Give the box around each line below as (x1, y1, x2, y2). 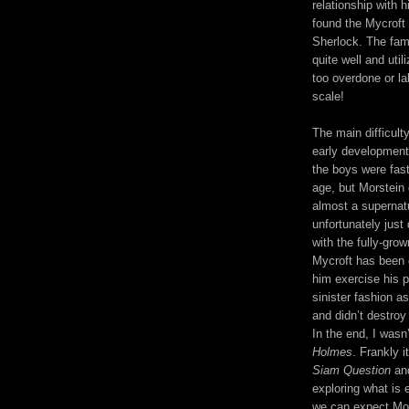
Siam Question (312, 362, 391, 377)
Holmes (312, 344, 352, 359)
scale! (312, 89, 344, 103)
